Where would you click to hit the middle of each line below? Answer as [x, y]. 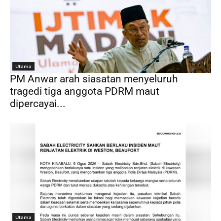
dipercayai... [38, 103]
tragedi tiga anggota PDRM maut [85, 91]
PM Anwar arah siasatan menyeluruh [94, 79]
